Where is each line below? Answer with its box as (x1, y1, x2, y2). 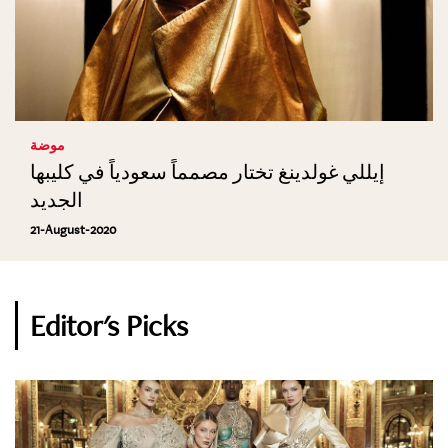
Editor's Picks (30, 306, 188, 345)
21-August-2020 (30, 220, 116, 238)
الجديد (30, 189, 83, 212)
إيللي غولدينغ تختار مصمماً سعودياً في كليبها (30, 161, 385, 184)
